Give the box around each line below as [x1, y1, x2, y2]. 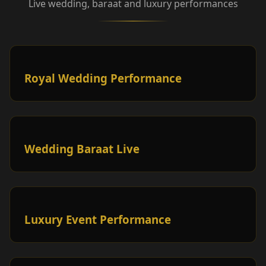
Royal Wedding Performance [24, 71, 182, 86]
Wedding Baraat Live [24, 141, 140, 157]
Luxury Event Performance [24, 212, 171, 227]
